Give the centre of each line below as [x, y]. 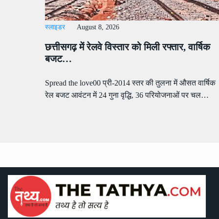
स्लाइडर [55, 27]
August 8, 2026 [98, 27]
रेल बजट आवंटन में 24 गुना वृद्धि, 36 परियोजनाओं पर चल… [127, 95]
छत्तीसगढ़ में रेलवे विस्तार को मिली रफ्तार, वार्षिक [128, 47]
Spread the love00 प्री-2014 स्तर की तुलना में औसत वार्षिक [130, 83]
